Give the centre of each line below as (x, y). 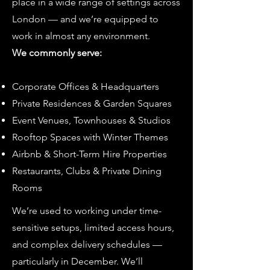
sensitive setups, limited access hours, (93, 228)
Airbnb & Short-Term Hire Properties (89, 154)
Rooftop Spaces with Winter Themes (90, 137)
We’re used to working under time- (87, 211)
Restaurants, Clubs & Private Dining (87, 171)
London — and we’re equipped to (85, 19)
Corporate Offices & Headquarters (86, 86)
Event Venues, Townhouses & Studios (91, 120)
